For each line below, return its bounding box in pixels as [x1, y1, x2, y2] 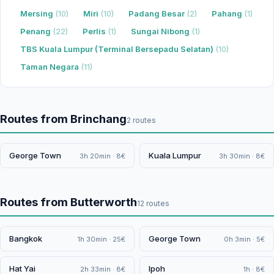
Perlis [83, 26, 108, 36]
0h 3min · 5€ [224, 234, 265, 243]
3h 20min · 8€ [80, 151, 125, 160]
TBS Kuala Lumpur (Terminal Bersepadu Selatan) [20, 44, 215, 54]
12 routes [137, 199, 169, 208]
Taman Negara [20, 62, 81, 72]
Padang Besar [128, 9, 187, 18]
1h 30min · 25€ [78, 234, 125, 243]
